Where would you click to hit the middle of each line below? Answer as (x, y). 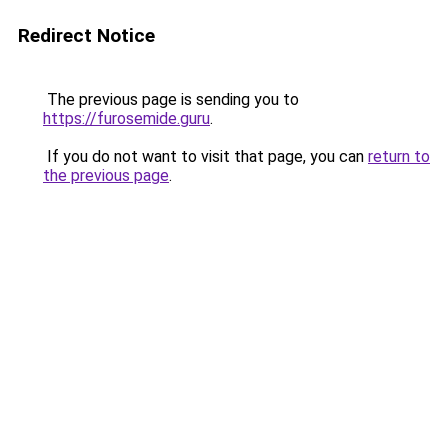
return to (399, 156)
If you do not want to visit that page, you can (205, 156)
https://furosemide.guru (126, 118)
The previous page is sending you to (171, 99)
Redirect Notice (86, 35)
